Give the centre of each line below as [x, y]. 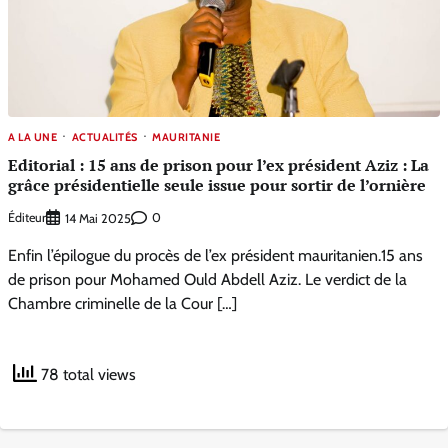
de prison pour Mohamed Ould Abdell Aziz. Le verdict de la [207, 279]
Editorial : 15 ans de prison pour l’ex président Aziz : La [218, 165]
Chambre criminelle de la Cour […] [122, 303]
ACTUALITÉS [104, 136]
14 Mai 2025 [98, 218]
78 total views [86, 374]
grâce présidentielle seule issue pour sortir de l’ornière [217, 185]
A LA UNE [32, 136]
